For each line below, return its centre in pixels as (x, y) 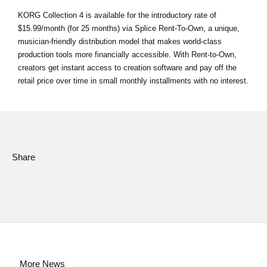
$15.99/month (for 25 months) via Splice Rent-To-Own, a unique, (129, 29)
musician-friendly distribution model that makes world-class (120, 42)
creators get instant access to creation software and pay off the (127, 68)
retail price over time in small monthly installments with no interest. (133, 81)
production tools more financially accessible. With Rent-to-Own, (127, 55)
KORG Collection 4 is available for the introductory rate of (117, 15)
